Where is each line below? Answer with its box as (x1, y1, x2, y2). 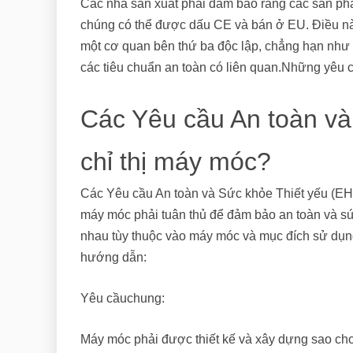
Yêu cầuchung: (80, 292, 165, 306)
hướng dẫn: (80, 251, 147, 265)
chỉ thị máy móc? (80, 147, 271, 176)
